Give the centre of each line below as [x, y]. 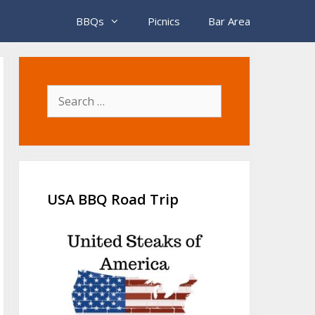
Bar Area [229, 21]
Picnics [164, 21]
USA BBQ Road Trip [113, 199]
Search [65, 93]
